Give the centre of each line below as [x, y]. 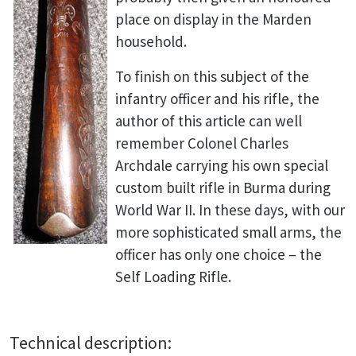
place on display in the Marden [213, 19]
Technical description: [91, 342]
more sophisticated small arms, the [228, 232]
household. [151, 41]
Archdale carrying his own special [222, 165]
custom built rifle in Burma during [223, 188]
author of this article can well [209, 121]
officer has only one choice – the [219, 254]
